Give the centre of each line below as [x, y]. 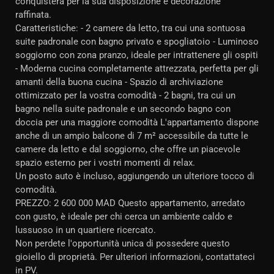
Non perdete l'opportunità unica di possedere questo [123, 243]
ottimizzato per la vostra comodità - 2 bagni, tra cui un [125, 95]
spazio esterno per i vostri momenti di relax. [105, 163]
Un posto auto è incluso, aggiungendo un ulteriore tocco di [135, 176]
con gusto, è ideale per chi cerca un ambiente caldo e [124, 217]
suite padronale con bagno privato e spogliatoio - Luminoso [137, 42]
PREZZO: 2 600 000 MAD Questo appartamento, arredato [130, 203]
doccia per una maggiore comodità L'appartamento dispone [137, 122]
